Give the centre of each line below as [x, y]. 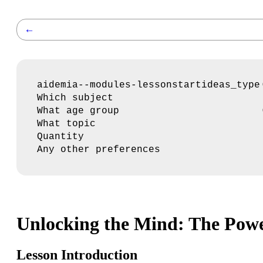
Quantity [60, 137]
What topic [66, 124]
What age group [78, 111]
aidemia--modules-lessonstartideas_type [149, 85]
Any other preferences [99, 150]
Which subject [75, 98]
